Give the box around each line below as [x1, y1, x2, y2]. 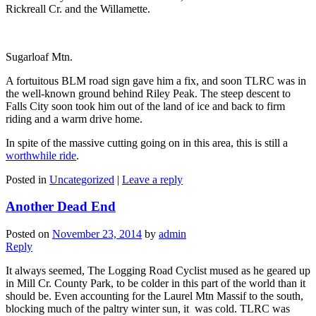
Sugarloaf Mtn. [6, 50, 73, 63]
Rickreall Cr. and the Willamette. [6, 2, 150, 15]
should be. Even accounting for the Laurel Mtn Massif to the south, [6, 290, 303, 303]
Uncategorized [49, 173, 114, 186]
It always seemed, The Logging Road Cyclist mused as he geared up [6, 265, 310, 277]
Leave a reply [122, 173, 183, 186]
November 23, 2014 [52, 228, 142, 241]
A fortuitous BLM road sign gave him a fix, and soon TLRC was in [6, 74, 306, 87]
